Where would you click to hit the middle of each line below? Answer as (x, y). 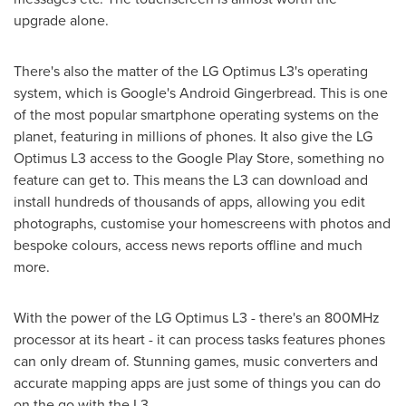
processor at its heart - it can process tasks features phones (199, 339)
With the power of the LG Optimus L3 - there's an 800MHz (197, 317)
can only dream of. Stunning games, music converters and (196, 361)
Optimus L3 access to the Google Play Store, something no (199, 158)
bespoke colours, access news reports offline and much (188, 245)
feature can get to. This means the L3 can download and (191, 179)
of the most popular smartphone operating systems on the (196, 114)
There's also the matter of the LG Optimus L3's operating (191, 71)
